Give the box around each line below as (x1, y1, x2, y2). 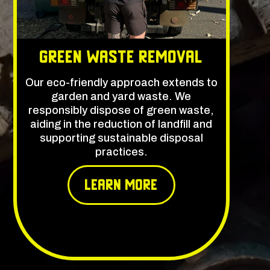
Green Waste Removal (39, 47, 203, 67)
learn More (84, 177, 158, 194)
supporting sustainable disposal (39, 132, 203, 145)
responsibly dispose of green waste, (28, 104, 215, 117)
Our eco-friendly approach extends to (25, 77, 218, 89)
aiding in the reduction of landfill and (30, 118, 213, 131)
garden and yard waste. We (51, 90, 192, 103)
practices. (95, 146, 148, 159)
